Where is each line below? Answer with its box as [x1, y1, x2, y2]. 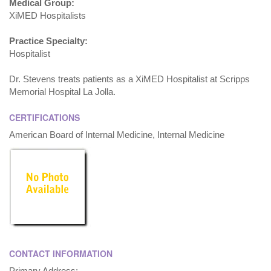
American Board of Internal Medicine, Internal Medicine [9, 129, 224, 140]
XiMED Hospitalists [9, 10, 86, 21]
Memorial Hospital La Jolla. [9, 87, 116, 97]
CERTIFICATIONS [9, 111, 80, 123]
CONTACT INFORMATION [9, 247, 113, 260]
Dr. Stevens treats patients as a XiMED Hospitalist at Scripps [9, 74, 250, 84]
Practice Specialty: [9, 36, 88, 46]
